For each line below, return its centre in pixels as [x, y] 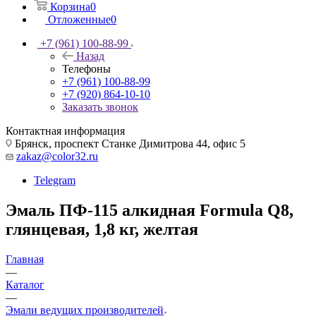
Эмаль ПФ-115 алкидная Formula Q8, [150, 210]
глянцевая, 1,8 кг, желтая [102, 229]
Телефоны [86, 68]
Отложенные [79, 19]
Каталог [25, 284]
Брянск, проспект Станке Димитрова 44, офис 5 [129, 143]
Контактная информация [65, 130]
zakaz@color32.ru [57, 156]
